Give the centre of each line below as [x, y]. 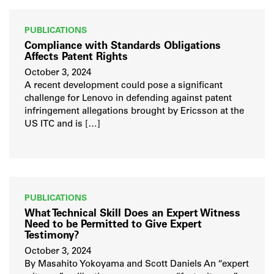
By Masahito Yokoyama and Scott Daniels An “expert [137, 265]
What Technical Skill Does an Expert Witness [132, 214]
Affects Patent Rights [76, 57]
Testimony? [52, 236]
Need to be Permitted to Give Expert [113, 225]
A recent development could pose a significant [124, 86]
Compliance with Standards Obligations [123, 46]
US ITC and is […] [62, 125]
